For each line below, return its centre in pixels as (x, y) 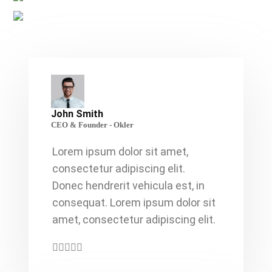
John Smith (77, 114)
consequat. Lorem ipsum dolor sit (134, 202)
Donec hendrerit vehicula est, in (128, 185)
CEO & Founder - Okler (92, 125)
